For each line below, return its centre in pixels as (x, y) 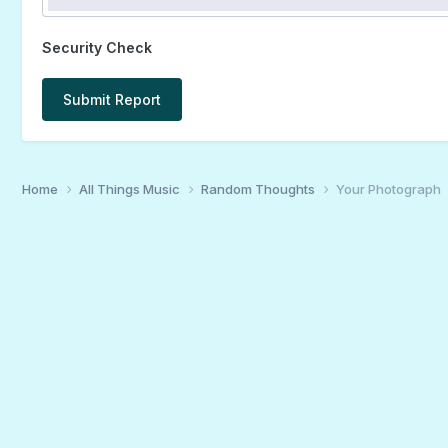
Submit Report (111, 99)
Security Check (96, 47)
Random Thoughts (259, 188)
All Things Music (130, 188)
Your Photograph (388, 188)
